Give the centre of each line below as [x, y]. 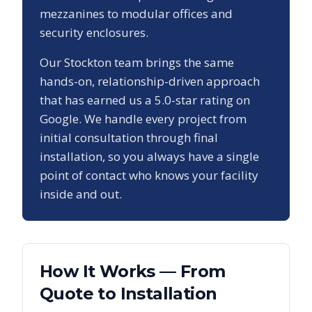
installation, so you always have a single [149, 156]
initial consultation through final [129, 137]
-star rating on [211, 100]
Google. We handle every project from [143, 118]
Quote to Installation [128, 293]
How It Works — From [133, 271]
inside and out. [81, 194]
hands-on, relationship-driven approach [150, 81]
